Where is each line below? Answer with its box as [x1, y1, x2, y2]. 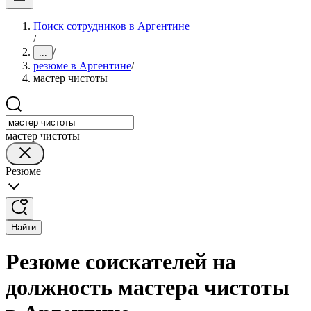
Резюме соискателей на [6, 249, 236, 275]
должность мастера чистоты [6, 275, 289, 301]
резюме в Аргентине [33, 60, 131, 72]
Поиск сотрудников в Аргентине [33, 20, 190, 32]
